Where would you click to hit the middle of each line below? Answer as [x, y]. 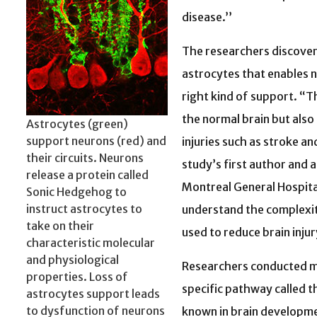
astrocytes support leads [93, 294]
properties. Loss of [77, 277]
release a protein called [87, 175]
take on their [60, 226]
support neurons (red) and [96, 141]
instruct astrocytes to [84, 209]
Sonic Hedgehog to [76, 192]
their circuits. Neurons [85, 158]
